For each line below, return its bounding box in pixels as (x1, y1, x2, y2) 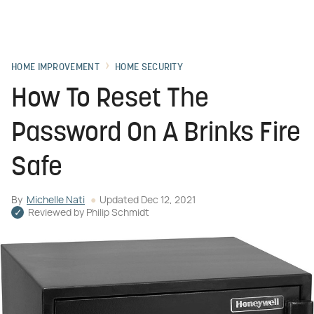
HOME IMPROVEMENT (11, 62, 100, 73)
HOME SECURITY (115, 62, 184, 73)
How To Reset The (11, 86, 209, 114)
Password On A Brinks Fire (11, 121, 301, 148)
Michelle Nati (27, 196, 85, 205)
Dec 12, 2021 (141, 196, 196, 205)
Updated (100, 196, 141, 205)
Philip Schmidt (86, 208, 149, 218)
